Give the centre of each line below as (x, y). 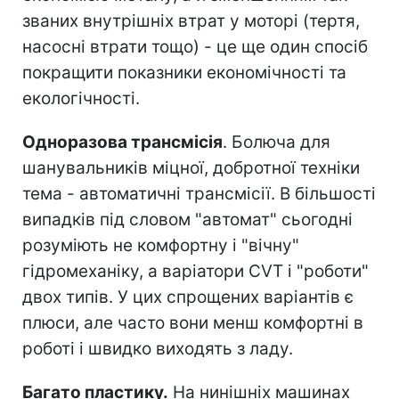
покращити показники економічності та (184, 72)
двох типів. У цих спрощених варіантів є (188, 297)
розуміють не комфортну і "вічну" (161, 245)
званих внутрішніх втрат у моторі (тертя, (191, 20)
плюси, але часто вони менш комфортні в (193, 322)
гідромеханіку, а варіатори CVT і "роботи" (195, 271)
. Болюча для (277, 142)
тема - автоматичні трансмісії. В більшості (199, 193)
